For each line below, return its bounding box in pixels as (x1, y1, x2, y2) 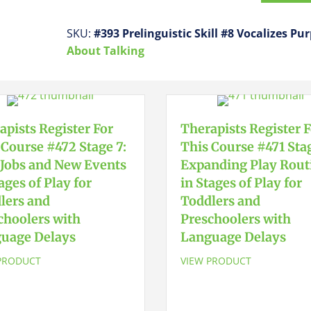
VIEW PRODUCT (180, 254, 251, 267)
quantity (209, 146, 258, 161)
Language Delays (180, 229, 286, 245)
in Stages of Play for (180, 175, 302, 191)
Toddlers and (180, 193, 260, 209)
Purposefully (209, 128, 280, 144)
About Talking (67, 43, 144, 58)
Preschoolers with (180, 211, 291, 227)
